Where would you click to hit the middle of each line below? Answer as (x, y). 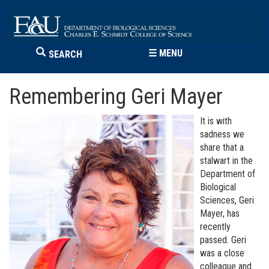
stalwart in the (226, 161)
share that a (222, 148)
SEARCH (66, 55)
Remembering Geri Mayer (118, 97)
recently (215, 227)
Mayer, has (220, 214)
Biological (218, 187)
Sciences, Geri (227, 201)
